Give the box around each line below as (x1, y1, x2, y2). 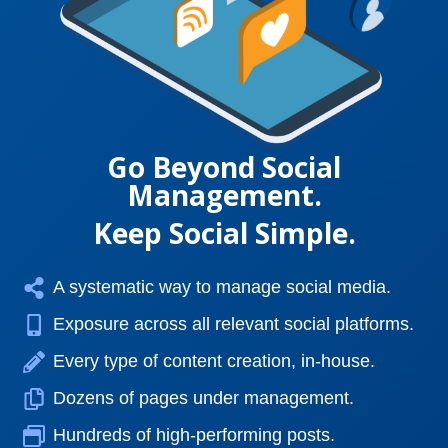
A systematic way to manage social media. (52, 277, 391, 298)
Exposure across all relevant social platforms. (52, 314, 414, 335)
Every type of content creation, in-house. (52, 351, 375, 372)
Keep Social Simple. (92, 213, 356, 252)
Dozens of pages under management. (52, 388, 354, 409)
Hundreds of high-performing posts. (52, 425, 335, 446)
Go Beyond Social (107, 147, 341, 186)
